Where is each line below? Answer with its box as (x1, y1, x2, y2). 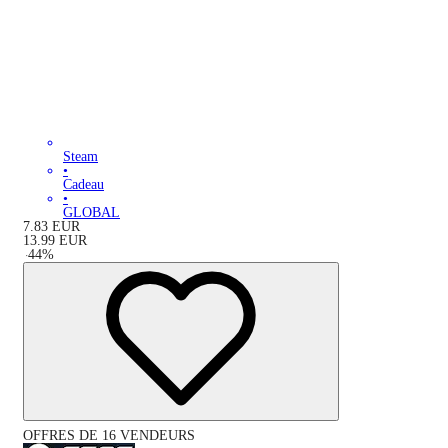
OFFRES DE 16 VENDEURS (23, 427, 195, 443)
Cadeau (63, 176, 104, 192)
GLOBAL (63, 204, 120, 220)
